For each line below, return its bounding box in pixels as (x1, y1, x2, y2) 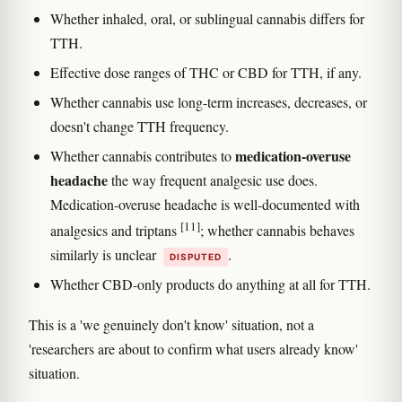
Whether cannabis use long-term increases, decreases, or (50, 92, 367, 111)
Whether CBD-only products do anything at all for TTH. (50, 275, 371, 294)
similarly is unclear (50, 245, 160, 265)
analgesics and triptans (50, 221, 180, 240)
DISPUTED (170, 251, 222, 263)
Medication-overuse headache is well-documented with (50, 194, 360, 214)
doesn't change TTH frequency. (50, 116, 229, 135)
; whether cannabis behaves (200, 221, 354, 240)
